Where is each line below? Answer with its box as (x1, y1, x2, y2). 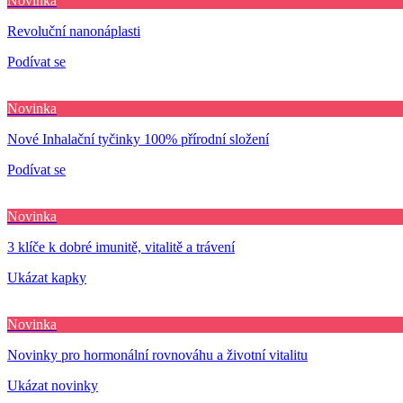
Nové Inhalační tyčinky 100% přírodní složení (7, 130, 269, 147)
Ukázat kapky (7, 269, 86, 285)
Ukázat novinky (7, 377, 98, 393)
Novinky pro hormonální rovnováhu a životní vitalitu (7, 346, 308, 363)
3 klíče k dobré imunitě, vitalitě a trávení (7, 238, 235, 255)
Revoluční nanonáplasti (7, 22, 140, 39)
